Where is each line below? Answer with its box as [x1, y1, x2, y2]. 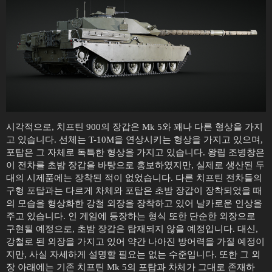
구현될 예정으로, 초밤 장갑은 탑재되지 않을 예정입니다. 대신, [6, 224, 258, 234]
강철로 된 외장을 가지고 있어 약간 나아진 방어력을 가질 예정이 [6, 237, 265, 246]
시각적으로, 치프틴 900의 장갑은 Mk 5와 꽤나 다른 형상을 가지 [6, 122, 263, 132]
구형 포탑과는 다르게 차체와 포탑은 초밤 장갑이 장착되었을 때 [6, 186, 262, 195]
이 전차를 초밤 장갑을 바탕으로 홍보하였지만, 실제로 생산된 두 [6, 160, 265, 170]
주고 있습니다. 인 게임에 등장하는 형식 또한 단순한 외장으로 [6, 211, 256, 221]
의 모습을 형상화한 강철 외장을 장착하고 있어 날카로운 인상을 [6, 199, 262, 208]
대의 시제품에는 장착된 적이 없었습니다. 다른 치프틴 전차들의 [6, 173, 262, 183]
